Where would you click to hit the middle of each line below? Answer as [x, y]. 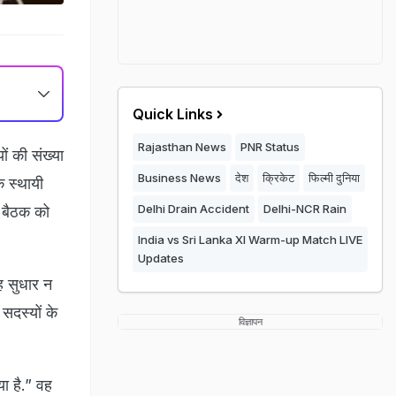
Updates [161, 258]
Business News [179, 178]
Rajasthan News [182, 147]
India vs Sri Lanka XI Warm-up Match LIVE [250, 240]
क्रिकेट [278, 178]
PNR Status [270, 147]
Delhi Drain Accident [194, 209]
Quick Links [173, 114]
